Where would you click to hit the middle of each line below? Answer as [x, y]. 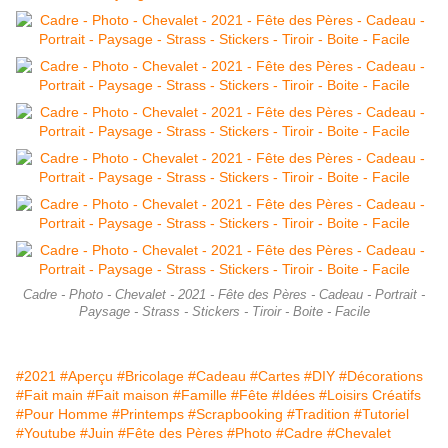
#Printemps [148, 414]
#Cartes [275, 376]
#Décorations [381, 376]
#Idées [293, 395]
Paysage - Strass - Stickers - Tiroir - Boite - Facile [224, 312]
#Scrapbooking [235, 414]
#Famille [200, 395]
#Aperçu [86, 376]
